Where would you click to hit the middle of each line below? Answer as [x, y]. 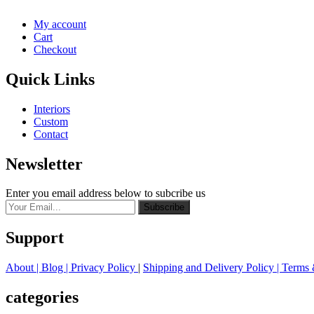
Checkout [55, 49]
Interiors [52, 109]
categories [42, 298]
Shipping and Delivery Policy [210, 268]
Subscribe [164, 207]
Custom [51, 121]
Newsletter [44, 164]
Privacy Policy [104, 268]
